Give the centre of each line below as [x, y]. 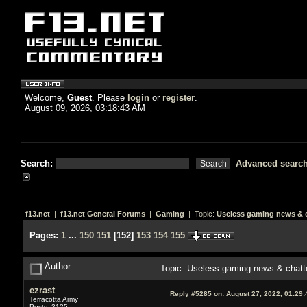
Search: [38, 163]
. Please [110, 98]
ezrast [42, 290]
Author [56, 266]
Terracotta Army [53, 299]
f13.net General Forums [102, 214]
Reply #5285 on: [197, 293]
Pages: [44, 235]
